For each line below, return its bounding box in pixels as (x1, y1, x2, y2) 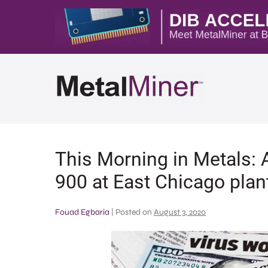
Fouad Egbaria (55, 207, 109, 217)
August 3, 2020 (154, 207, 206, 217)
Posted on (115, 207, 152, 217)
